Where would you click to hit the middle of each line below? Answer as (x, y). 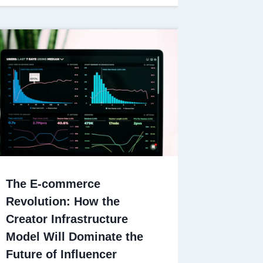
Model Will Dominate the (75, 236)
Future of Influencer (62, 254)
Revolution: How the (63, 201)
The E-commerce (53, 183)
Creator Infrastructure (67, 219)
